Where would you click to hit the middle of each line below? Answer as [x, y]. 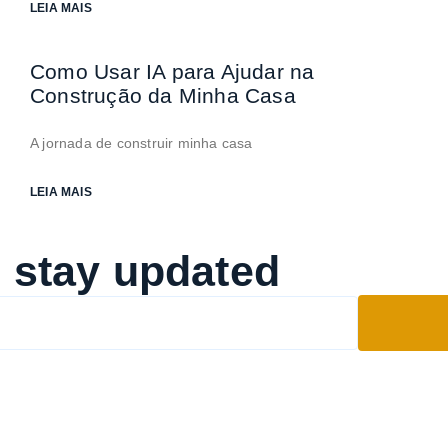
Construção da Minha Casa [163, 95]
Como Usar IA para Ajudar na [172, 71]
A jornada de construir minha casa [141, 143]
